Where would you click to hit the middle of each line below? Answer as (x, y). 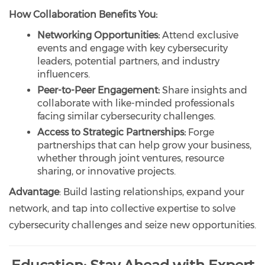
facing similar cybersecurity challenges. (126, 116)
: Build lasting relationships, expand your (152, 192)
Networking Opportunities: (98, 35)
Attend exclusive (199, 35)
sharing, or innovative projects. (106, 171)
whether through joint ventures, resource (131, 158)
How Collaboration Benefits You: (83, 14)
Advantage (34, 192)
